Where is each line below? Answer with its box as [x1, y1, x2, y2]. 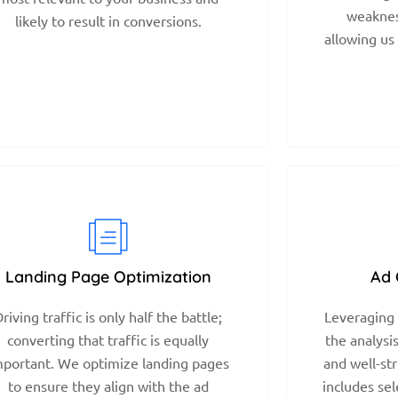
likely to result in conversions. [14, 11, 202, 29]
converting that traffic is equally [7, 330, 210, 348]
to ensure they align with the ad [7, 376, 209, 394]
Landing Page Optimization [4, 266, 211, 287]
